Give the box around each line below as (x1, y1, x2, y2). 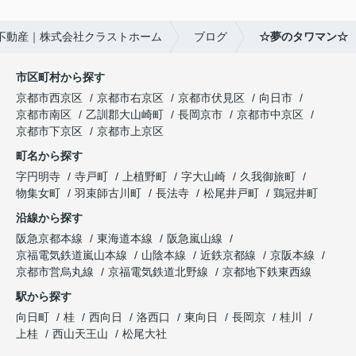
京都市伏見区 (178, 91, 245, 105)
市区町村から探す (16, 71, 105, 84)
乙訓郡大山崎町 (86, 108, 164, 122)
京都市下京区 (16, 125, 83, 138)
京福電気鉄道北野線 (108, 265, 211, 279)
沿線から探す (16, 211, 83, 225)
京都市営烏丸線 (16, 265, 97, 279)
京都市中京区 (237, 108, 304, 122)
